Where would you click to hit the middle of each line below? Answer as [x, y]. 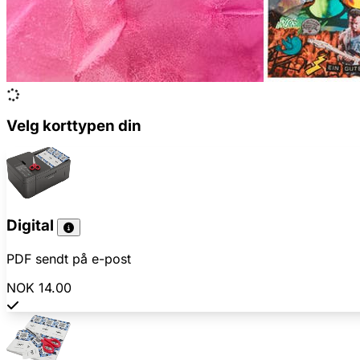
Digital [32, 226]
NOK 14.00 [39, 288]
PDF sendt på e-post [69, 259]
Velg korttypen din [74, 125]
